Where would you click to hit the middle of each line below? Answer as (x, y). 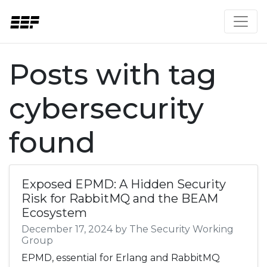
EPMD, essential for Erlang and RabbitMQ (121, 258)
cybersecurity (106, 108)
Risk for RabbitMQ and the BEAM (120, 198)
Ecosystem (54, 213)
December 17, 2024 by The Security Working (128, 229)
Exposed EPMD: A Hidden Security (124, 184)
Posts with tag (113, 74)
